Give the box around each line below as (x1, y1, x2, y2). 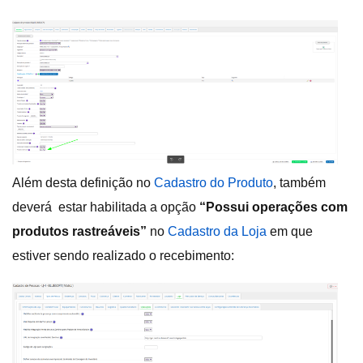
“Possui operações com (199, 199, 348, 214)
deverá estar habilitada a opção (12, 199, 199, 214)
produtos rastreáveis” (12, 224, 150, 238)
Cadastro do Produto (154, 175, 273, 190)
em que (267, 224, 313, 238)
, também (273, 175, 326, 190)
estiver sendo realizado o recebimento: (12, 248, 234, 263)
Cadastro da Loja (168, 224, 267, 238)
